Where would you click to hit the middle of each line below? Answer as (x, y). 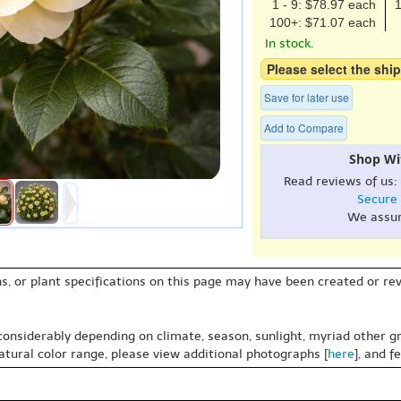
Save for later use (307, 97)
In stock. (289, 43)
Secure (377, 199)
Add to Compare (304, 128)
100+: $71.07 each (323, 22)
